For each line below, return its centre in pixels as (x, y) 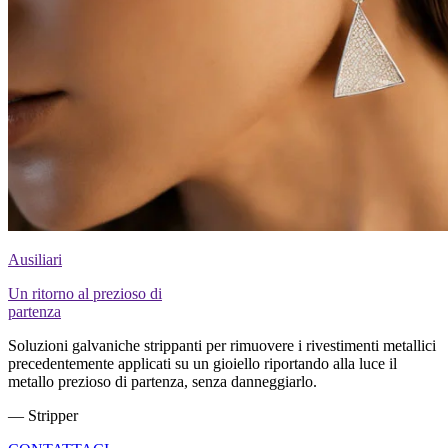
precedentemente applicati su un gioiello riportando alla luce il (202, 363)
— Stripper (43, 415)
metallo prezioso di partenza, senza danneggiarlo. (162, 381)
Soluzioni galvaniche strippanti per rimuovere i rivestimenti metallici (222, 345)
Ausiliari (35, 259)
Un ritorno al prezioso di (85, 293)
